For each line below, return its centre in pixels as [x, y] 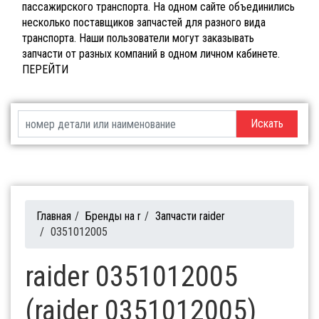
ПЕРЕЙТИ [45, 70]
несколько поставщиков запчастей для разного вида [144, 23]
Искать [267, 124]
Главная [54, 216]
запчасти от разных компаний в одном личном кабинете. [151, 54]
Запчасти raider [190, 216]
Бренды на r [113, 216]
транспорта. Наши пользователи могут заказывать [138, 38]
